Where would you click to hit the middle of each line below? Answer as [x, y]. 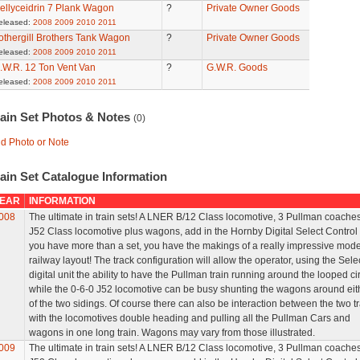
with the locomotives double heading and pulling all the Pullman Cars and [189, 318]
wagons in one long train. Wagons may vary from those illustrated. [172, 333]
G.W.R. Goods [237, 67]
